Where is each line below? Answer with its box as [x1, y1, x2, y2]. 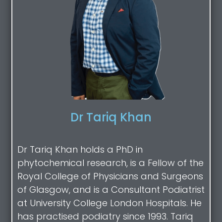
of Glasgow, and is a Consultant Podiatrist [17, 183, 205, 196]
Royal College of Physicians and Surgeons [17, 170, 203, 183]
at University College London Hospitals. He [17, 197, 202, 210]
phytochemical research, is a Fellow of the [17, 157, 204, 169]
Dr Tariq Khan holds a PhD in [17, 143, 143, 156]
